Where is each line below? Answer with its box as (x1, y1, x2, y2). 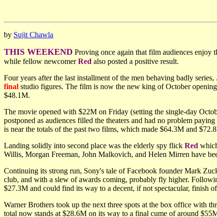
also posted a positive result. (93, 57, 179, 65)
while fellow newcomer (4, 57, 78, 65)
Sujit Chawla (14, 31, 53, 39)
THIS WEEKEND (4, 47, 73, 57)
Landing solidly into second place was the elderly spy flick (4, 141, 185, 150)
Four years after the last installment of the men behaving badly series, (4, 74, 216, 82)
